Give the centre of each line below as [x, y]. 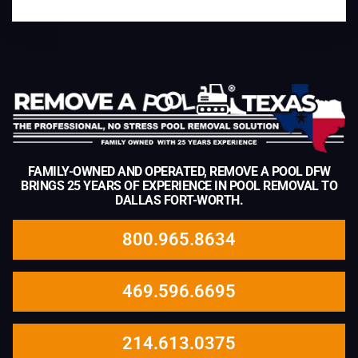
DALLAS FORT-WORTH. [179, 200]
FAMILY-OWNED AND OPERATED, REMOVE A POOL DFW [179, 171]
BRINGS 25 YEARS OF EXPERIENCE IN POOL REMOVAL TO [179, 185]
